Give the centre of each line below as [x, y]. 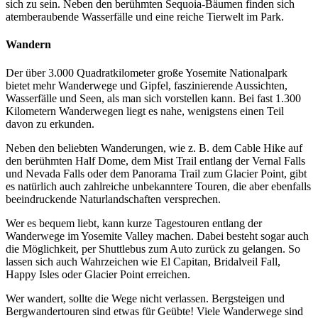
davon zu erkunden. [50, 124]
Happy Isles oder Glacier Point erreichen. [98, 274]
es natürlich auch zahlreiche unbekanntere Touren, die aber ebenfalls [158, 186]
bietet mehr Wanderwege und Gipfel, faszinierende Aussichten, [147, 85]
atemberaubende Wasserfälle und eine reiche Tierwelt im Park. [145, 17]
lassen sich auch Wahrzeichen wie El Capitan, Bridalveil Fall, [143, 261]
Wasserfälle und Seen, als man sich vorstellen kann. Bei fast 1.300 [153, 98]
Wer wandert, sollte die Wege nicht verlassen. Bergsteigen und [145, 298]
